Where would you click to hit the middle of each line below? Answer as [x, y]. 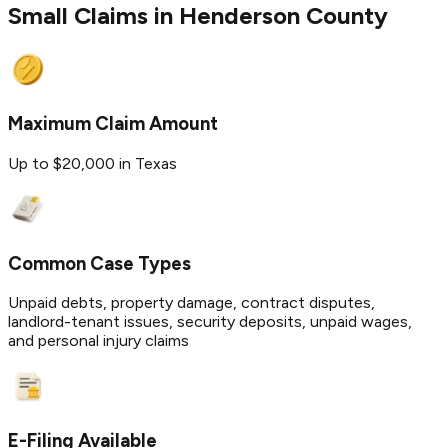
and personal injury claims [98, 341]
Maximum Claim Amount [113, 124]
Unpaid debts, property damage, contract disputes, [191, 303]
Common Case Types [99, 263]
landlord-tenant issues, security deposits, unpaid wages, [210, 322]
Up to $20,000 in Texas [92, 163]
